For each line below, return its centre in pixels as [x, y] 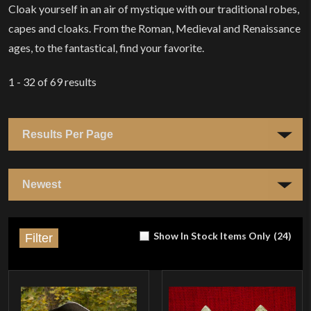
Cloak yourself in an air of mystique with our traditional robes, [154, 9]
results [79, 82]
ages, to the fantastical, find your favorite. [106, 48]
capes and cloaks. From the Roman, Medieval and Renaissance [154, 28]
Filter [39, 238]
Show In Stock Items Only [212, 236]
